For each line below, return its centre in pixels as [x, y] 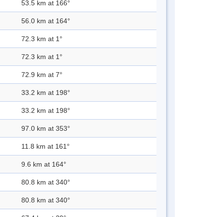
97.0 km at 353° [46, 129]
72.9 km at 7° [42, 75]
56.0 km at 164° [46, 21]
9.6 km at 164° [44, 164]
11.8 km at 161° [46, 147]
